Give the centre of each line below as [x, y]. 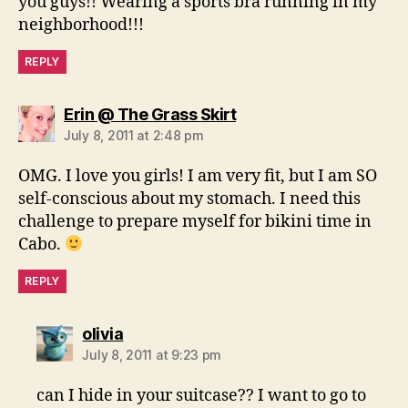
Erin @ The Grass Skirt [150, 115]
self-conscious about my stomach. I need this [189, 199]
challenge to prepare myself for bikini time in [195, 222]
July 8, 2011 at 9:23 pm [152, 355]
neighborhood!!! [81, 25]
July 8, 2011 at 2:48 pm [134, 136]
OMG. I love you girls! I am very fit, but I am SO [198, 177]
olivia [103, 334]
